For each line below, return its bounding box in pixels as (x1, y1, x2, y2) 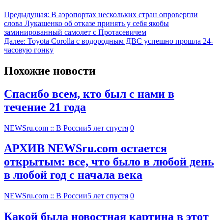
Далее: (4, 36, 26, 45)
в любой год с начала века (4, 168, 142, 182)
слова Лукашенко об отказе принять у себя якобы (4, 19, 169, 27)
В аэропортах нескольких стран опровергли (51, 10, 198, 19)
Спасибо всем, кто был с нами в (4, 87, 174, 100)
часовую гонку (4, 45, 54, 54)
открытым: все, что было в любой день (4, 155, 214, 168)
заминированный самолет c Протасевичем (4, 27, 146, 36)
